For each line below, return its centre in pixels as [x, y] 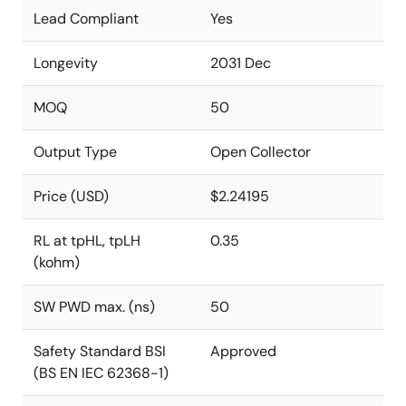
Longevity [66, 63]
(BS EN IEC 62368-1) [101, 373]
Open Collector [261, 152]
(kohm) [57, 262]
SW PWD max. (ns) [94, 307]
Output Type [75, 152]
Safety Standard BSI [100, 351]
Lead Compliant [86, 19]
